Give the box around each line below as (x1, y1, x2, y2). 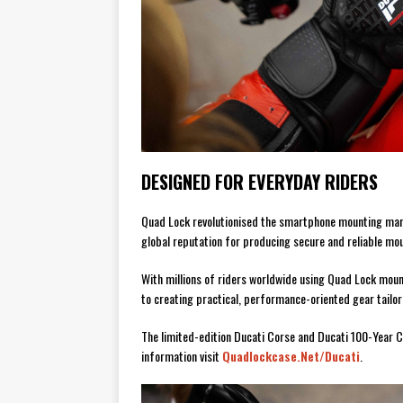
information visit (141, 346, 222, 366)
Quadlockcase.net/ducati (222, 346, 360, 366)
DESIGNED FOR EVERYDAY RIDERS (141, 168, 378, 196)
